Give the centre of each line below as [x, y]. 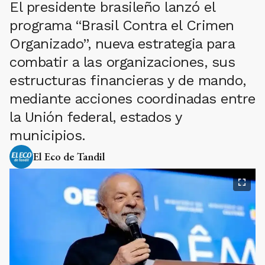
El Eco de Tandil [69, 156]
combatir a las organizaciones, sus [122, 62]
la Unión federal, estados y [96, 117]
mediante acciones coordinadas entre [132, 99]
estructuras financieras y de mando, [128, 80]
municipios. [48, 135]
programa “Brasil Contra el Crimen [122, 25]
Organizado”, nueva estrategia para [122, 44]
